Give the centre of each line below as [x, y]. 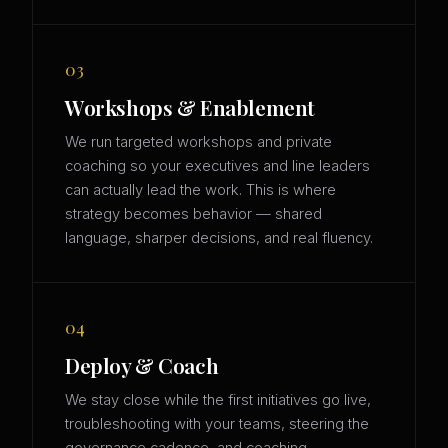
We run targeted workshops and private [198, 142]
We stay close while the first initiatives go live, [218, 400]
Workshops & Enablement [190, 107]
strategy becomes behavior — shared [193, 214]
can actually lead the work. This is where [200, 190]
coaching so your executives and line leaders [217, 166]
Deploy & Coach [142, 365]
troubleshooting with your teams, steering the [217, 424]
